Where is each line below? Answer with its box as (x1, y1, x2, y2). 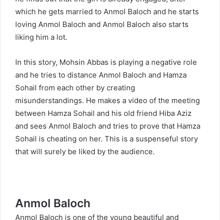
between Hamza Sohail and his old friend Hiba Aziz (15, 109, 192, 118)
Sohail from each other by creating (15, 83, 135, 93)
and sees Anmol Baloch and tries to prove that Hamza (15, 121, 200, 131)
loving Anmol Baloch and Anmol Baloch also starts (15, 20, 189, 29)
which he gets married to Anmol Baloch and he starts (15, 7, 199, 17)
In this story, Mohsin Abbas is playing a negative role (15, 57, 197, 67)
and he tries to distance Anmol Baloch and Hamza (15, 70, 187, 80)
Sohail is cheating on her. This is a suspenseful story (15, 134, 198, 144)
